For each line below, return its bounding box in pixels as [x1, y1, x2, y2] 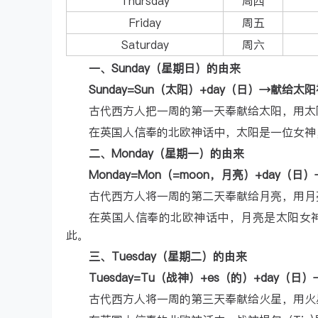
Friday [128, 15, 161, 31]
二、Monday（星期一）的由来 [89, 146, 244, 161]
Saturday [121, 37, 169, 53]
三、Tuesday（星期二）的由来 [89, 248, 247, 264]
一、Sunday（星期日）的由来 [89, 60, 241, 76]
